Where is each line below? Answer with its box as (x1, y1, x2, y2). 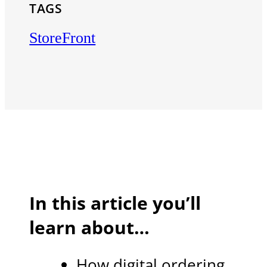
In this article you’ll (29, 190, 201, 215)
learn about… (29, 215, 150, 240)
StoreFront (29, 29, 96, 46)
